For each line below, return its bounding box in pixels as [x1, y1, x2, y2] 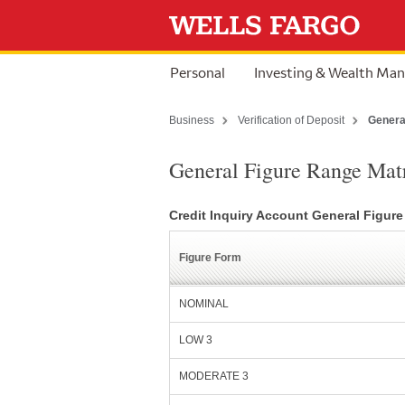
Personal [170, 63, 225, 81]
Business [169, 114, 214, 127]
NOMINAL [179, 297, 229, 310]
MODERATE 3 [179, 370, 249, 382]
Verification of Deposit [238, 114, 344, 127]
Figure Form [179, 251, 252, 264]
